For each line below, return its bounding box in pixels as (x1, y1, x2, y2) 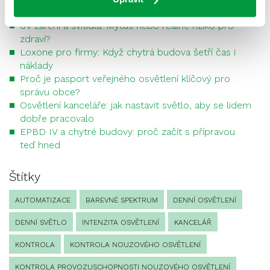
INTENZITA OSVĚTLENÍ (82, 218, 159, 227)
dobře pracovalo (20, 113, 94, 124)
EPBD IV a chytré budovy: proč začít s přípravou (20, 126, 235, 137)
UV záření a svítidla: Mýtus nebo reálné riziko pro (20, 20, 234, 31)
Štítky (9, 169, 40, 184)
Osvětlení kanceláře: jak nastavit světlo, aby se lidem (20, 99, 251, 111)
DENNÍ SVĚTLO (15, 218, 67, 227)
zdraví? (20, 33, 51, 45)
